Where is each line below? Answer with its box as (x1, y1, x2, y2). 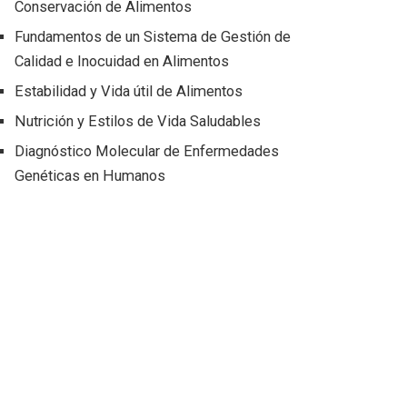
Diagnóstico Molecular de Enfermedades (15, 143, 280, 161)
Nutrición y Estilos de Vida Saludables (15, 113, 262, 131)
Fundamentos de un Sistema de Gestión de (15, 28, 292, 46)
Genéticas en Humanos (15, 167, 166, 185)
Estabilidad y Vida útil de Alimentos (15, 83, 243, 101)
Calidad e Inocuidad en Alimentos (15, 53, 230, 71)
